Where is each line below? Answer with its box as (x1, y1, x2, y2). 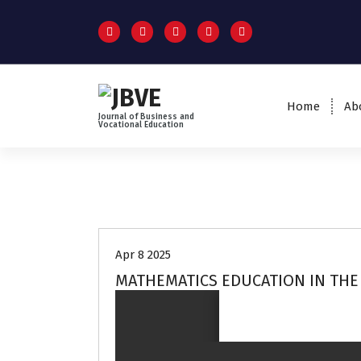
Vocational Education (98, 119, 184, 130)
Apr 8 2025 (115, 247, 171, 263)
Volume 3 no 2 (132, 191, 210, 206)
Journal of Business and (98, 111, 194, 122)
